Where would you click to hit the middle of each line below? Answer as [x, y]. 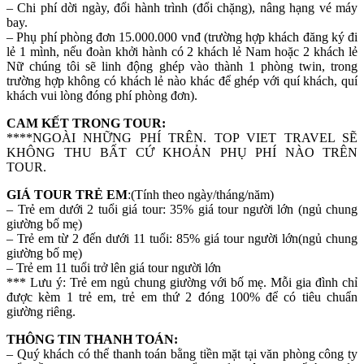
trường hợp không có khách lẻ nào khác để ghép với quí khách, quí [182, 80]
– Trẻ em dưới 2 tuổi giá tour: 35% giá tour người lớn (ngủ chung [182, 209]
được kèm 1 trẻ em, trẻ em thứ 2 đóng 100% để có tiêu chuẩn [182, 297]
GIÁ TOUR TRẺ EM [67, 194]
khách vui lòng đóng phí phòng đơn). [102, 95]
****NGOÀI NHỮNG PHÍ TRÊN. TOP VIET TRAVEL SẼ [182, 137]
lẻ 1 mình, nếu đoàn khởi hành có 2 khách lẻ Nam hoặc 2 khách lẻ [182, 51]
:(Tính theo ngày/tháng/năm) [201, 194]
